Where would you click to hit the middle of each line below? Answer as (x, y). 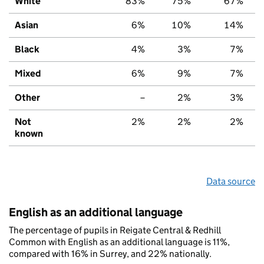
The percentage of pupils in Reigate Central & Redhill (115, 230)
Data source (231, 181)
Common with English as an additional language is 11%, (119, 242)
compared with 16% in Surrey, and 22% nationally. (110, 253)
